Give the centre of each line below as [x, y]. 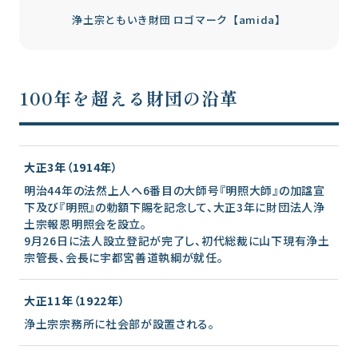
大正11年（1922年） [75, 300]
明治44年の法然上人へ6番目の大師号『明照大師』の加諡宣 [175, 190]
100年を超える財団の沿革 [129, 97]
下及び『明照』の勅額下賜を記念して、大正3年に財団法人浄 [175, 207]
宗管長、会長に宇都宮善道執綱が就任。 [124, 257]
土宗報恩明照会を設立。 [86, 223]
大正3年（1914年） [71, 167]
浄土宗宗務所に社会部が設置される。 [119, 323]
